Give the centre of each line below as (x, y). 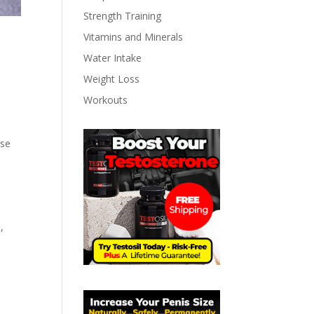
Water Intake (113, 57)
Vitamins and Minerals (134, 36)
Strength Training (123, 15)
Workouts (106, 100)
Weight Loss (112, 78)
